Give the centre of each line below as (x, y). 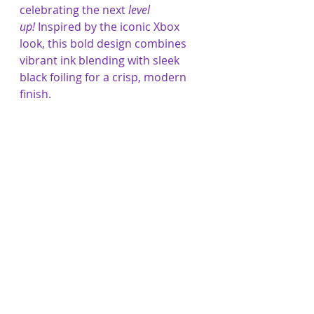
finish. (35, 94)
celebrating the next (74, 10)
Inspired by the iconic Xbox (109, 27)
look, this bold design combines (104, 43)
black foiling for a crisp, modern (104, 77)
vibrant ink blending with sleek (101, 60)
